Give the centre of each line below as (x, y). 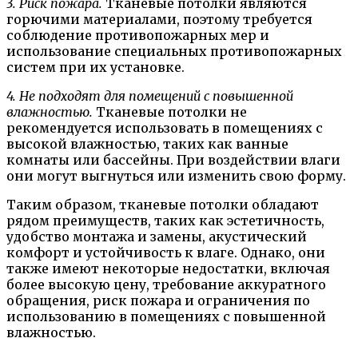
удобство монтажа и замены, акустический (157, 236)
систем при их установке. (95, 67)
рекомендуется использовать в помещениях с (165, 127)
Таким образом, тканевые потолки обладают (163, 204)
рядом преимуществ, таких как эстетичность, (165, 220)
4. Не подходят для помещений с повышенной (150, 95)
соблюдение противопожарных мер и (138, 35)
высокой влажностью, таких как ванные (147, 143)
